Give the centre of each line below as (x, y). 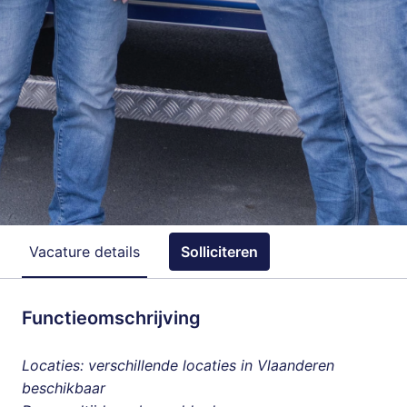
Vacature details (84, 251)
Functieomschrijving (111, 318)
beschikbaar (64, 388)
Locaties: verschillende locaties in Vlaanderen (178, 366)
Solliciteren (219, 252)
